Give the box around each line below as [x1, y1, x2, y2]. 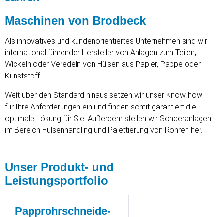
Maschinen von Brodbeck [5, 14, 146, 27]
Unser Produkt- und [5, 160, 114, 173]
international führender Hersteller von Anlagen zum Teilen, [5, 48, 196, 57]
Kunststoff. [5, 71, 41, 80]
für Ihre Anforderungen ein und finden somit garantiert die [5, 102, 196, 111]
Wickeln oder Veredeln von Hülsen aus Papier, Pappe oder [5, 60, 201, 69]
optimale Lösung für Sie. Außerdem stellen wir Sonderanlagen [5, 114, 211, 123]
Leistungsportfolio [5, 174, 108, 187]
